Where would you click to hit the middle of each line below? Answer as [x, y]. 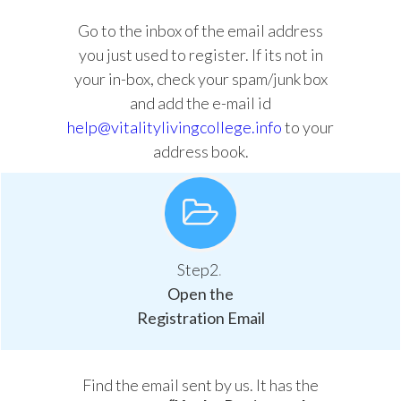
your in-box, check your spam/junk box [200, 79]
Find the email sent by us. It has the [200, 385]
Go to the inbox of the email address [200, 30]
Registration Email [200, 318]
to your [308, 127]
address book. [200, 151]
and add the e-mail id [200, 103]
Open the [200, 294]
